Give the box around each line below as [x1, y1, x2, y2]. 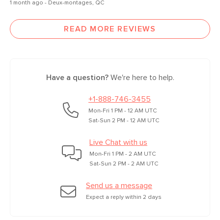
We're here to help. [108, 73, 174, 82]
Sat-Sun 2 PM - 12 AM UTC [88, 117, 159, 124]
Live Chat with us [89, 138, 147, 146]
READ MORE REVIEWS [64, 25, 156, 33]
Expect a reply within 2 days [86, 194, 162, 200]
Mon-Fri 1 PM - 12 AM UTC [88, 108, 157, 114]
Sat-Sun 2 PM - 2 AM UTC [89, 161, 158, 167]
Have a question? [46, 73, 109, 82]
